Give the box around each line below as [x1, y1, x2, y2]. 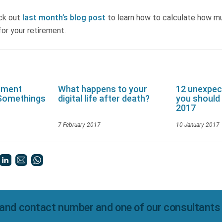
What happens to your [58, 83, 147, 94]
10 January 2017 [176, 121, 220, 128]
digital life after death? [58, 93, 150, 104]
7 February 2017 [58, 121, 101, 128]
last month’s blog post [22, 12, 106, 22]
